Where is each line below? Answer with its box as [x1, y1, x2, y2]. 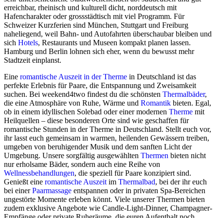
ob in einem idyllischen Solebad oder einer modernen [4, 108, 169, 116]
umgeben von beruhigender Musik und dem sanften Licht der [4, 143, 192, 151]
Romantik [141, 99, 171, 108]
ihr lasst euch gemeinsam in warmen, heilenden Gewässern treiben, [4, 134, 209, 143]
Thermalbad [118, 178, 155, 186]
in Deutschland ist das [127, 73, 196, 81]
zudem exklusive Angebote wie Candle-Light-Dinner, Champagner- [4, 204, 212, 213]
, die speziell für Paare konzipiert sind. [74, 169, 191, 178]
